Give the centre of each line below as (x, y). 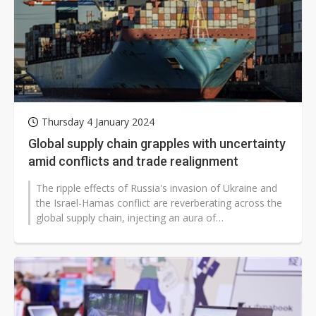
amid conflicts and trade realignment (133, 162)
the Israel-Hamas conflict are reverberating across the (159, 203)
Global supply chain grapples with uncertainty (157, 144)
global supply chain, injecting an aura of (126, 218)
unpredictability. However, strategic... (119, 233)
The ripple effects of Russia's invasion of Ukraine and (157, 188)
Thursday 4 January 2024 (98, 122)
